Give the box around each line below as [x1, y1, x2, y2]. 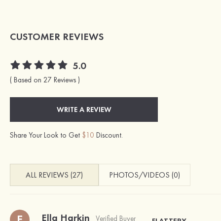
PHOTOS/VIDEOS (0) [109, 170, 180, 181]
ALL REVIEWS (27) [26, 170, 83, 181]
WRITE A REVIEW [56, 105, 111, 115]
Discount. [94, 130, 123, 141]
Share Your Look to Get [10, 130, 82, 141]
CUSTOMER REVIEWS [10, 30, 104, 43]
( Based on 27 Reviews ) [10, 75, 80, 85]
